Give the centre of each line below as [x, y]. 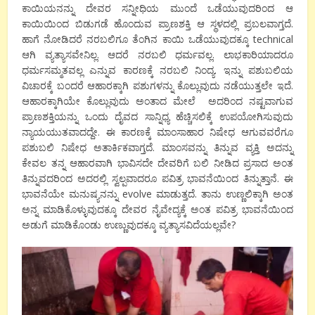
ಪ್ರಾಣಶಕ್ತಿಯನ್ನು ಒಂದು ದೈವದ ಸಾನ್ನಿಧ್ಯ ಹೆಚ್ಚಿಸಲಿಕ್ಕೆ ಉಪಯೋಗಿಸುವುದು [157, 117]
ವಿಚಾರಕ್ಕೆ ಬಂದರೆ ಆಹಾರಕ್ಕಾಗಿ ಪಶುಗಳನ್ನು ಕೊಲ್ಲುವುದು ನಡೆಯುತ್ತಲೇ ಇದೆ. [157, 86]
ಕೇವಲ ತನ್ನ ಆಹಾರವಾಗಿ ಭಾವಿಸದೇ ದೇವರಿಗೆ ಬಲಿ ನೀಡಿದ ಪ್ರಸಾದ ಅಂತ [157, 163]
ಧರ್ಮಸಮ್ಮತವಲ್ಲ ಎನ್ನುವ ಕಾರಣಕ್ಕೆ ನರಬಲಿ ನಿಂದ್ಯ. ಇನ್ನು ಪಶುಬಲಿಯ [157, 70]
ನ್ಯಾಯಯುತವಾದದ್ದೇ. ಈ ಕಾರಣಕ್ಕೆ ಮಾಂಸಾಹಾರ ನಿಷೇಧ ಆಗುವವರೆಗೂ [157, 132]
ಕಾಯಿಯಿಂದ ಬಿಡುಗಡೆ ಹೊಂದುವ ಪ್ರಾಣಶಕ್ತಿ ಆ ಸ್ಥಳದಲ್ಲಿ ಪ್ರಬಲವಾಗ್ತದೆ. [157, 24]
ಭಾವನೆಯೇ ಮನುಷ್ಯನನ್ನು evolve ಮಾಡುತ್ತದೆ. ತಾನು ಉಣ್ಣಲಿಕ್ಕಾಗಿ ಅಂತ [157, 194]
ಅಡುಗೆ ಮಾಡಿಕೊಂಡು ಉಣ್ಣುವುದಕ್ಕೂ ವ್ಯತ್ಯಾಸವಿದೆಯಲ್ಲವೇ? [129, 225]
